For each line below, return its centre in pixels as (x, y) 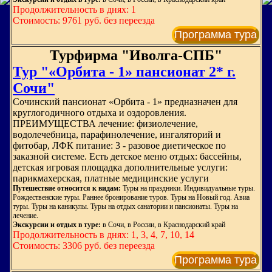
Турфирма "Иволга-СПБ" (136, 55)
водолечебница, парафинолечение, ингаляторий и (117, 134)
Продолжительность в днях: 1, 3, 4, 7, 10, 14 (104, 235)
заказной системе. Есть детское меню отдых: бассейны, (127, 156)
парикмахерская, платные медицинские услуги (111, 178)
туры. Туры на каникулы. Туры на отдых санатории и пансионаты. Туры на (125, 206)
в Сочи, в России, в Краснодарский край (164, 225)
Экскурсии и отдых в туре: (58, 225)
